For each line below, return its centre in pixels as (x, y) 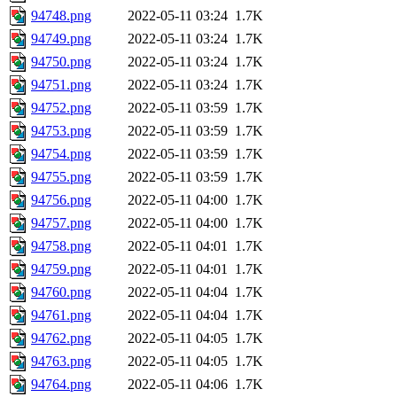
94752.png (61, 108)
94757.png (61, 223)
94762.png (61, 339)
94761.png (61, 315)
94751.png (61, 85)
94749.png (61, 39)
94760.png (61, 292)
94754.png (61, 154)
